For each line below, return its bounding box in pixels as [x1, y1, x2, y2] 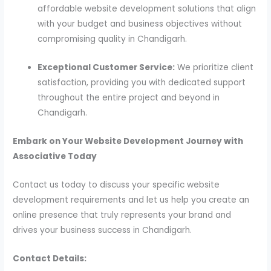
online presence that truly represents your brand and [13, 209, 232, 221]
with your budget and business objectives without [38, 18, 243, 30]
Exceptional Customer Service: [38, 62, 175, 74]
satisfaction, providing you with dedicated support [38, 77, 246, 89]
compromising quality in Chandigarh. [38, 33, 188, 45]
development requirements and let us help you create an [13, 194, 250, 206]
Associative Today [13, 151, 97, 163]
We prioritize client [175, 62, 254, 74]
